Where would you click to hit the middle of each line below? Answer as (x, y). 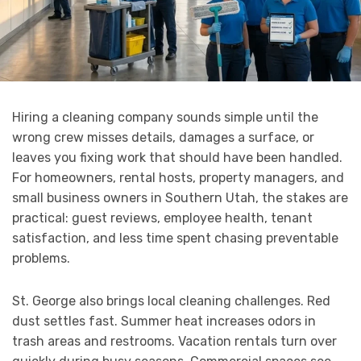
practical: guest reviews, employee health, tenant (162, 218)
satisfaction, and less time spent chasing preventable (175, 239)
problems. (41, 259)
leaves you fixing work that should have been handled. (177, 158)
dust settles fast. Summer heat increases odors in (164, 322)
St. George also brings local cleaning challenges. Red (171, 301)
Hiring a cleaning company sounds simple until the (165, 118)
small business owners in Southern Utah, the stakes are (180, 198)
